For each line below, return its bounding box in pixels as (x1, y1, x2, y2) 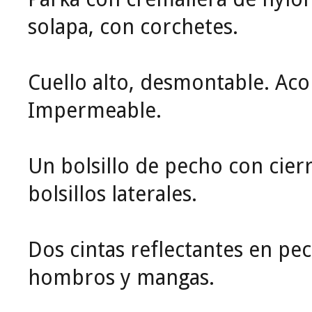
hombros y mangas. (28, 265, 214, 290)
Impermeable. (28, 98, 162, 123)
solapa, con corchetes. (28, 15, 238, 40)
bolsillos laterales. (28, 182, 197, 207)
